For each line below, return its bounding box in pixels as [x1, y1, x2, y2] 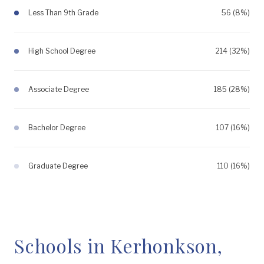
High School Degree [28, 46, 95, 55]
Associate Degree [28, 84, 89, 94]
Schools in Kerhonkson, [14, 232, 223, 258]
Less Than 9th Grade [28, 8, 98, 17]
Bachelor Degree [28, 123, 85, 132]
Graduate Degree [28, 161, 88, 170]
